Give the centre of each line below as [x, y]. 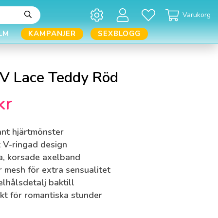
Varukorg [197, 15]
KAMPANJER [52, 34]
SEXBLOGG [119, 34]
